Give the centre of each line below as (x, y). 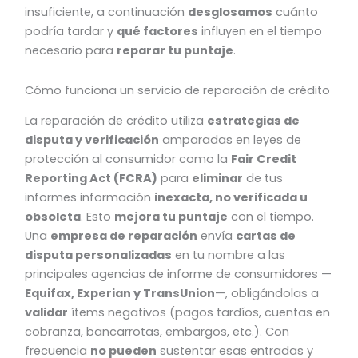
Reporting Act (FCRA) (91, 179)
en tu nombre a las (229, 255)
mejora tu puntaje (171, 217)
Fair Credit (264, 159)
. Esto (98, 217)
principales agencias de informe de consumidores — (179, 274)
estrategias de (254, 121)
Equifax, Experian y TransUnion (120, 294)
